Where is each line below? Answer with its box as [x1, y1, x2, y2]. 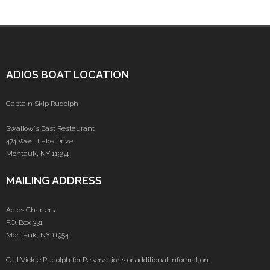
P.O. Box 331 [6, 218, 43, 227]
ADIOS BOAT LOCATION [6, 68, 129, 81]
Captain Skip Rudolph [6, 99, 78, 108]
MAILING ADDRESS [6, 174, 102, 187]
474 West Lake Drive [6, 137, 73, 146]
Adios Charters [6, 206, 55, 215]
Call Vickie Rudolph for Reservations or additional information [6, 256, 209, 265]
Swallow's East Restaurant [6, 124, 95, 133]
